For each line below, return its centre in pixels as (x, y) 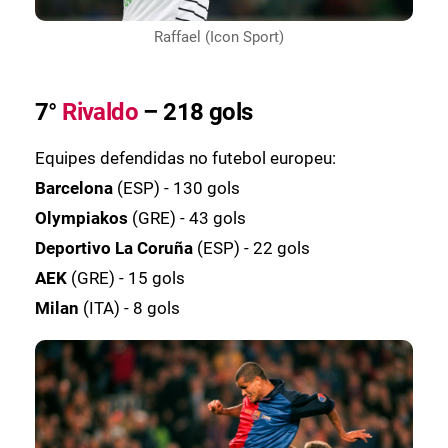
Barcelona (76, 188)
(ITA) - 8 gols (131, 308)
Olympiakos (83, 218)
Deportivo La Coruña (114, 248)
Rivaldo (100, 112)
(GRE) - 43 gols (189, 218)
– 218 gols (195, 112)
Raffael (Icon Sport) (219, 37)
